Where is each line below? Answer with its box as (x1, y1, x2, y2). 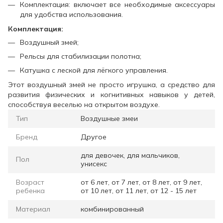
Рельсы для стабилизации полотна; (20, 51, 141, 61)
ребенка (16, 186, 45, 195)
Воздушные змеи (81, 113, 138, 123)
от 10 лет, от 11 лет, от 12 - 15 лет (81, 186, 197, 195)
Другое (81, 132, 107, 141)
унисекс (81, 159, 107, 168)
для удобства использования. (20, 10, 123, 19)
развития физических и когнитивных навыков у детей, (8, 90, 215, 99)
